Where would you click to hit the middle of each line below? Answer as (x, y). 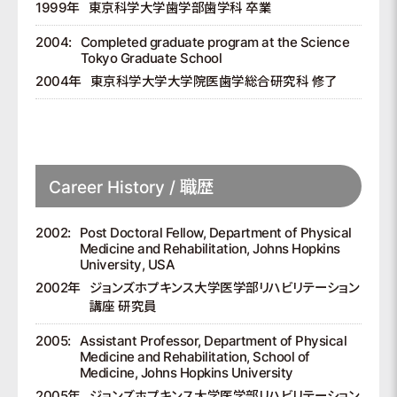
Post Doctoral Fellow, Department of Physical (215, 233)
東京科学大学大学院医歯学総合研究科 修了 (214, 81)
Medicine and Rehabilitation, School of (195, 357)
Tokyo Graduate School (151, 58)
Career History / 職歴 (131, 187)
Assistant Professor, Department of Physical (213, 341)
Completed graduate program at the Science (214, 42)
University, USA (127, 265)
